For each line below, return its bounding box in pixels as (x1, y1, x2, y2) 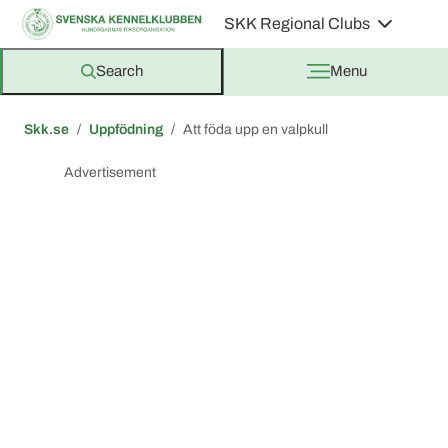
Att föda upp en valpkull (183, 122, 328, 137)
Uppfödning (89, 122, 163, 137)
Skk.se (24, 122, 69, 137)
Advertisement (64, 165, 156, 180)
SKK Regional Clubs (224, 14, 370, 32)
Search (96, 62, 143, 79)
